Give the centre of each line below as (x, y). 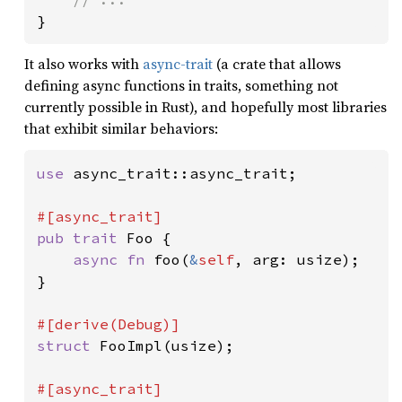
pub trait (82, 237)
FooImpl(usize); (167, 345)
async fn (113, 259)
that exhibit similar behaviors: (121, 128)
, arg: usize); (297, 259)
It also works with (83, 63)
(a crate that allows (277, 63)
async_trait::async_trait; (185, 173)
